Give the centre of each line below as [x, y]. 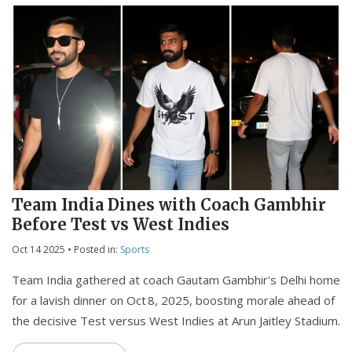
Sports [135, 250]
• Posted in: [93, 250]
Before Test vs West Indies [121, 225]
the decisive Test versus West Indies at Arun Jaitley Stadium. [176, 321]
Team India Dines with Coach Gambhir [169, 205]
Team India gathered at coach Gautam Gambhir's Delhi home [176, 280]
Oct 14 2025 [38, 250]
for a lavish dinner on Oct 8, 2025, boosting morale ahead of [173, 301]
